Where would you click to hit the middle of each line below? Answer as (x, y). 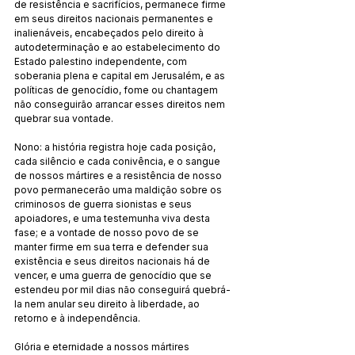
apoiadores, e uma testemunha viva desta (113, 218)
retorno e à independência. (77, 318)
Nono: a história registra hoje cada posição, (116, 147)
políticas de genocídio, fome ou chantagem (117, 90)
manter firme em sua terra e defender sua (113, 246)
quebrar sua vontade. (64, 118)
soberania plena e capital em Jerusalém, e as (121, 75)
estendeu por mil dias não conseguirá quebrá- (122, 289)
